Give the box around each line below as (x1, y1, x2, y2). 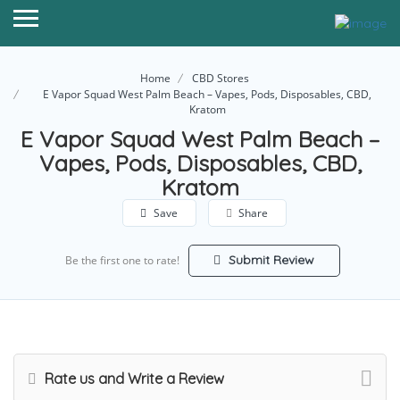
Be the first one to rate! (64, 253, 179, 269)
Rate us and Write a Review (41, 370, 224, 388)
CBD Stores (191, 71, 249, 87)
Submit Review (225, 252, 314, 269)
